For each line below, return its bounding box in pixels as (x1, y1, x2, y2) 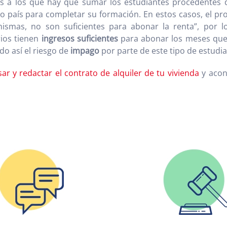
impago (70, 45, 99, 56)
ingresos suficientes (41, 33, 118, 44)
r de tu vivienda (138, 67, 199, 79)
